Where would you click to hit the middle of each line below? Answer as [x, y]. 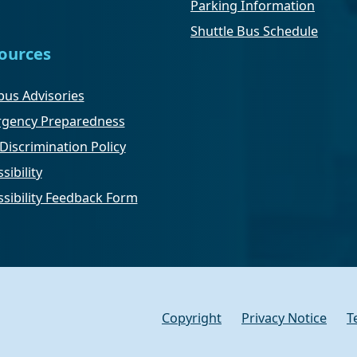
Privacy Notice [284, 318]
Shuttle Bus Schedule [254, 31]
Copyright [192, 318]
